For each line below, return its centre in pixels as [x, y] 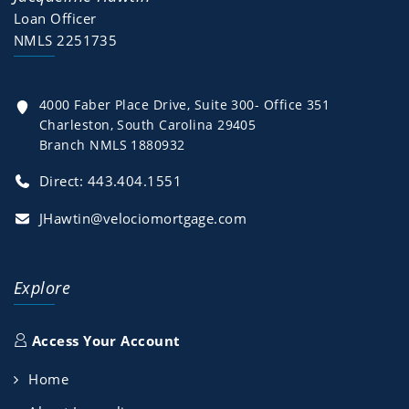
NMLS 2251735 [66, 40]
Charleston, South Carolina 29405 [148, 125]
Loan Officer [55, 18]
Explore [42, 288]
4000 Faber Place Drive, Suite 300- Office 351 [185, 105]
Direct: [63, 181]
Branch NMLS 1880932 [112, 145]
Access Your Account [104, 341]
